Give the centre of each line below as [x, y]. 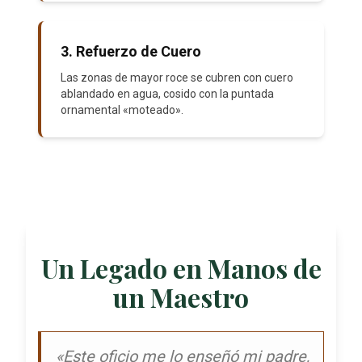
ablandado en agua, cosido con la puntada [167, 94]
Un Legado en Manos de [181, 268]
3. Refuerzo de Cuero [131, 52]
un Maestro [181, 297]
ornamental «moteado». [122, 110]
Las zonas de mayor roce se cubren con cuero [177, 78]
